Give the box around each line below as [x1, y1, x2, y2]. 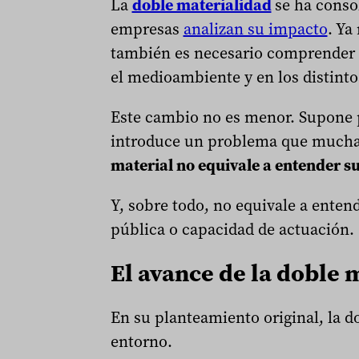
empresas [110, 18, 184, 41]
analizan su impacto [183, 18, 328, 41]
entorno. [110, 329, 172, 353]
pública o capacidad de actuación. [110, 218, 354, 241]
